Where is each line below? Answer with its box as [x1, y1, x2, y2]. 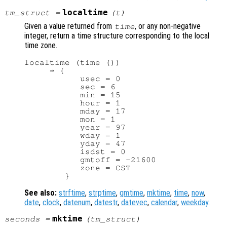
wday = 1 [24, 131, 121, 140]
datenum [63, 198, 91, 208]
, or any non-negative [135, 21, 201, 31]
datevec [121, 198, 147, 208]
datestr [94, 198, 118, 208]
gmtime [120, 188, 143, 198]
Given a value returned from [24, 21, 114, 31]
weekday [181, 198, 208, 208]
